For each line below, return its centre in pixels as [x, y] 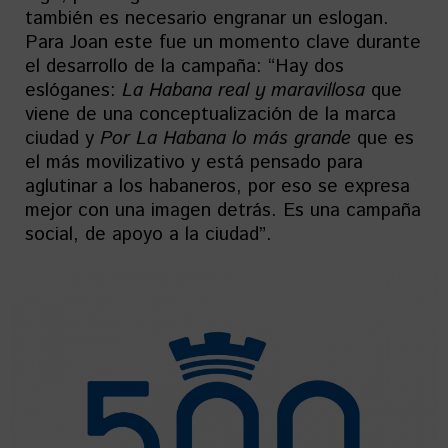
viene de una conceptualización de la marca [210, 115]
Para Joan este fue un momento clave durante [223, 43]
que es [382, 139]
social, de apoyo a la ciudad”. [148, 235]
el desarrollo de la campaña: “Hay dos [184, 67]
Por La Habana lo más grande [225, 139]
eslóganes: [73, 91]
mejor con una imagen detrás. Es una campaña [223, 211]
